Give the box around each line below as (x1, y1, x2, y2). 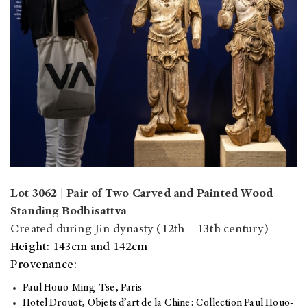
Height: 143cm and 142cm (10, 241, 148, 254)
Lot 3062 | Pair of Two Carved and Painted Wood (10, 188, 273, 201)
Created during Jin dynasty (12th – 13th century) (10, 223, 269, 236)
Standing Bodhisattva (10, 206, 127, 219)
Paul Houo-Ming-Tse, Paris (23, 283, 142, 294)
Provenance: (10, 259, 77, 272)
